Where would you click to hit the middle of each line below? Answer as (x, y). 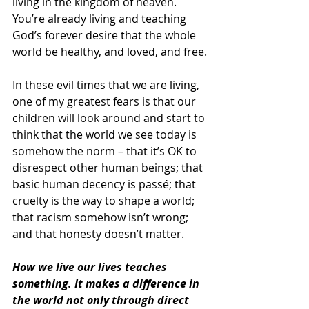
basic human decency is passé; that (106, 184)
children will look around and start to (110, 118)
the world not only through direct (102, 300)
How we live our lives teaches (91, 267)
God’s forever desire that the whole (106, 35)
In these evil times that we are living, (107, 84)
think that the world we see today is (106, 134)
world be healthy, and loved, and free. (110, 51)
